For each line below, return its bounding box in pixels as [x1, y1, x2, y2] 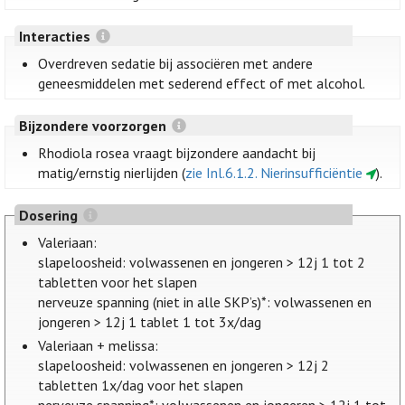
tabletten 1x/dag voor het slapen [38, 376, 244, 395]
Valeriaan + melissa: [38, 336, 159, 355]
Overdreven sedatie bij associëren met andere [38, 54, 314, 73]
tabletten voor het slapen [38, 273, 198, 292]
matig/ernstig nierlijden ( [38, 164, 186, 183]
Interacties [18, 26, 94, 45]
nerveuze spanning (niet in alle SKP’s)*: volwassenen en [38, 293, 372, 312]
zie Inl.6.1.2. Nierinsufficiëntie [185, 164, 363, 183]
